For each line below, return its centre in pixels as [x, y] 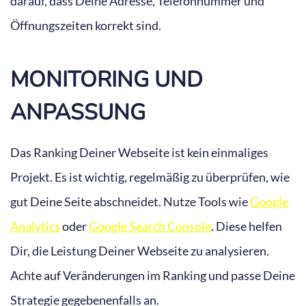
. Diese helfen [247, 226]
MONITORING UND [107, 80]
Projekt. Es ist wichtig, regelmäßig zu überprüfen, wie [150, 177]
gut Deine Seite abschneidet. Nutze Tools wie [130, 202]
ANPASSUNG [78, 113]
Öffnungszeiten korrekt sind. [86, 25]
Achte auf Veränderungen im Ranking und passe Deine [153, 276]
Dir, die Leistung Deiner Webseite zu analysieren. [140, 251]
